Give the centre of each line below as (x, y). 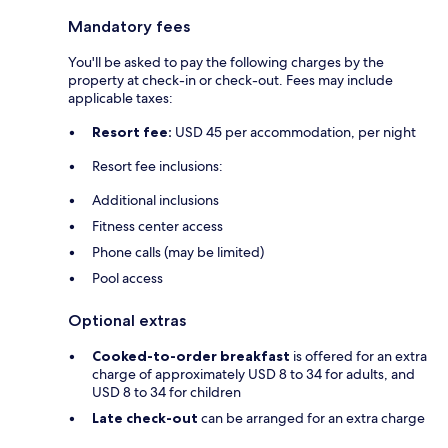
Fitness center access (157, 225)
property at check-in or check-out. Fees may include (230, 79)
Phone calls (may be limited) (178, 251)
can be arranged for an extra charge (311, 417)
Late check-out (145, 417)
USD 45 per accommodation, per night (294, 131)
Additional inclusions (155, 199)
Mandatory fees (129, 26)
